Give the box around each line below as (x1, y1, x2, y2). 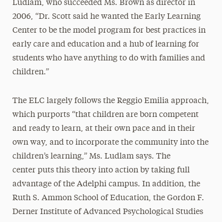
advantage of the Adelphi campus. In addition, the (12, 180, 200, 188)
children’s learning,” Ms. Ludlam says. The (12, 153, 170, 161)
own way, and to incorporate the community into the (12, 139, 209, 147)
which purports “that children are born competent (12, 111, 199, 119)
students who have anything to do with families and (12, 55, 205, 62)
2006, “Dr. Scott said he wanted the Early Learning (12, 13, 201, 21)
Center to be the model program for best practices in (12, 27, 206, 35)
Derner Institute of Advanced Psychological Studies (12, 208, 203, 216)
